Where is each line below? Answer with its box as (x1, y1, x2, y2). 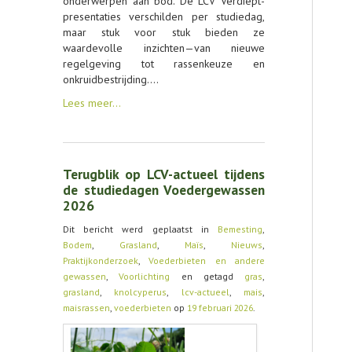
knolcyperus (114, 286, 167, 298)
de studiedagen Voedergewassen (63, 181, 265, 199)
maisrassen (63, 302, 110, 313)
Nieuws (231, 239, 262, 251)
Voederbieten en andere (148, 255, 266, 266)
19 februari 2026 (187, 302, 253, 313)
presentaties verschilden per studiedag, (63, 9, 265, 24)
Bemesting (218, 223, 262, 235)
